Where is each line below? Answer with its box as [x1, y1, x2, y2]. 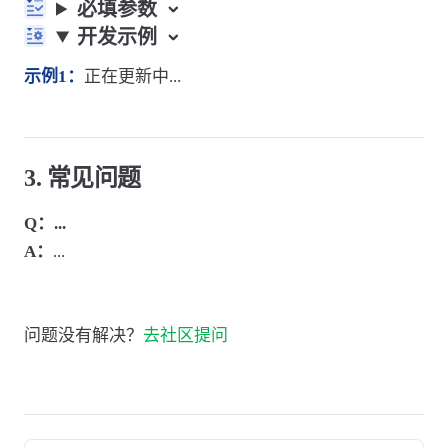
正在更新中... [84, 66, 181, 86]
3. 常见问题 [24, 164, 141, 191]
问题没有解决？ [24, 325, 143, 345]
